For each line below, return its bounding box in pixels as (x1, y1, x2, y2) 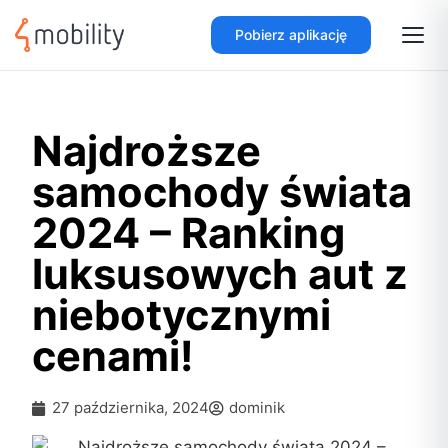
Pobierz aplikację (234, 26, 347, 43)
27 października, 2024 (52, 398, 210, 417)
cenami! (32, 331, 195, 381)
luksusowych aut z (32, 249, 409, 299)
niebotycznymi (32, 290, 332, 340)
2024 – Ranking (32, 208, 346, 258)
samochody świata (32, 167, 413, 217)
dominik (229, 398, 286, 417)
